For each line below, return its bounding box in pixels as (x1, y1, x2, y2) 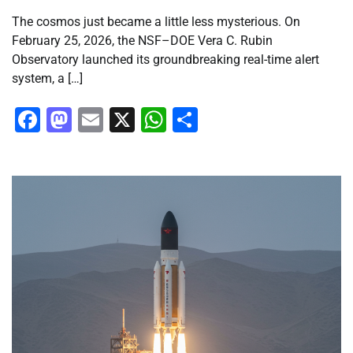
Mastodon (72, 105, 185, 136)
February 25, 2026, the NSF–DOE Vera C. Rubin (12, 33, 273, 49)
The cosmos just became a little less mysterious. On (12, 14, 300, 30)
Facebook (40, 105, 149, 136)
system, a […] (12, 71, 83, 87)
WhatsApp (166, 105, 282, 136)
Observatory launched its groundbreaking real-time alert (12, 52, 319, 68)
